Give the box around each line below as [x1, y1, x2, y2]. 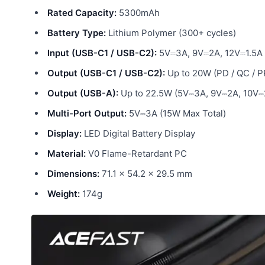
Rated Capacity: [47, 7, 117, 18]
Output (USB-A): [47, 87, 118, 99]
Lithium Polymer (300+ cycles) [106, 27, 236, 38]
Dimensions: [47, 167, 99, 179]
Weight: [47, 188, 80, 199]
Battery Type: [47, 27, 106, 38]
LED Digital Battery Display [82, 127, 195, 139]
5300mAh [117, 7, 160, 18]
